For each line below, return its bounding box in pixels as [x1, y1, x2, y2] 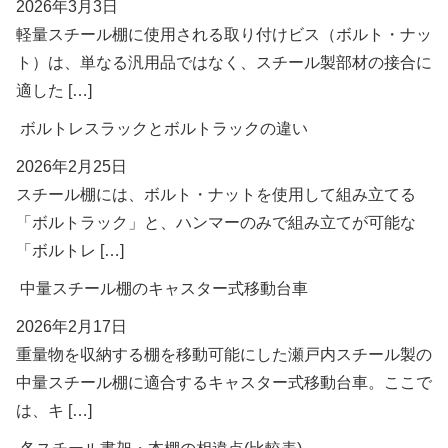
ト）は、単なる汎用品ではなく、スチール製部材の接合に [16, 53, 432, 71]
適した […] [16, 81, 92, 99]
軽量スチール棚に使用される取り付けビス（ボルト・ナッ [16, 25, 432, 43]
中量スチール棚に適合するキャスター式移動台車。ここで [16, 373, 432, 391]
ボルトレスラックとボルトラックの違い [20, 119, 308, 137]
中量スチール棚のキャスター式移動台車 [20, 279, 308, 297]
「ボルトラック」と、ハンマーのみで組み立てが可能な [16, 213, 416, 231]
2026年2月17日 [16, 317, 127, 335]
